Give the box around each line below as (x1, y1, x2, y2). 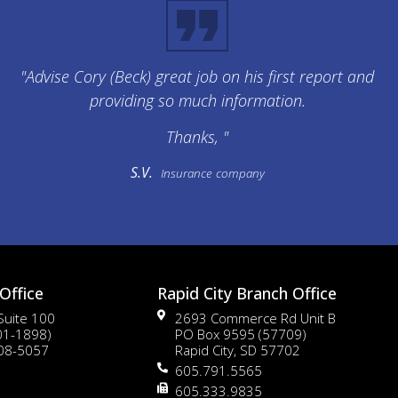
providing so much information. (89, 89, 306, 111)
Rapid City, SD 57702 (175, 341, 301, 360)
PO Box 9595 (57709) (175, 325, 307, 344)
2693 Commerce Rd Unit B (175, 309, 337, 328)
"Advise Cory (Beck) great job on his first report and (20, 65, 374, 87)
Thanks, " (166, 126, 228, 148)
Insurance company (160, 164, 265, 181)
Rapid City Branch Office (157, 283, 338, 305)
